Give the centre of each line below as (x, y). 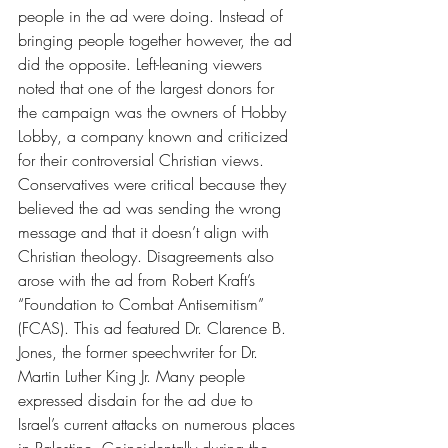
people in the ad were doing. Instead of (153, 16)
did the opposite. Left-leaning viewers (142, 64)
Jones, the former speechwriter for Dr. (140, 352)
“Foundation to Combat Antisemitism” (143, 304)
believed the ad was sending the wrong (152, 208)
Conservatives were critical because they (154, 184)
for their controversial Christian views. (143, 160)
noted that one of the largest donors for (148, 88)
